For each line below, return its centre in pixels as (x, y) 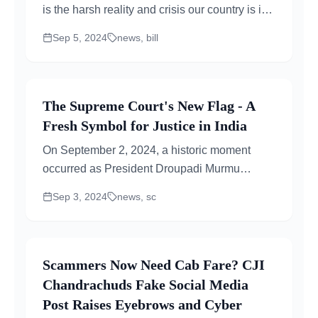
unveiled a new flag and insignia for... (136, 187)
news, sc (137, 197)
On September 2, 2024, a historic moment (147, 150)
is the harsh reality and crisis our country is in (155, 10)
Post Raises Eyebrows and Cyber (142, 305)
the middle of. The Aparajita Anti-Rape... (142, 28)
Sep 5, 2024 (80, 38)
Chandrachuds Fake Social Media (146, 285)
